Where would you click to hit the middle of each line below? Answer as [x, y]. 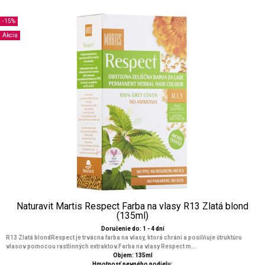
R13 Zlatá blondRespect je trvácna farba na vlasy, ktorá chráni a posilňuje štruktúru [124, 237]
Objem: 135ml [132, 255]
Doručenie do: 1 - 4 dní [132, 229]
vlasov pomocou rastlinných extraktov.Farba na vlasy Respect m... [101, 246]
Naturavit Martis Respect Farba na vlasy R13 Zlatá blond [132, 206]
